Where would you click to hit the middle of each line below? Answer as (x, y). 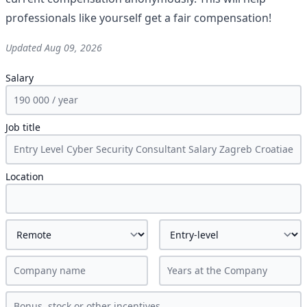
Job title (23, 127)
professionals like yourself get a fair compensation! (138, 18)
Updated (25, 48)
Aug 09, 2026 (73, 48)
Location (25, 176)
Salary (20, 78)
